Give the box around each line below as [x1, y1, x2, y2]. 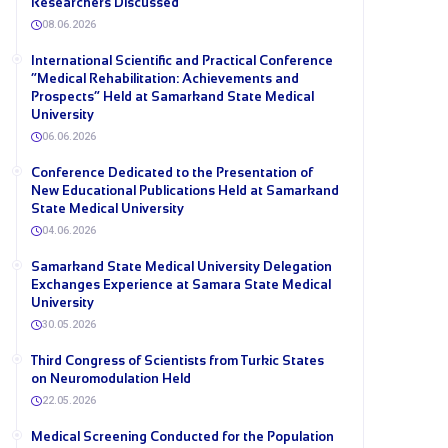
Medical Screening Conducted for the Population [31, 429, 334, 444]
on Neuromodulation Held [31, 371, 191, 386]
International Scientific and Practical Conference [31, 53, 333, 68]
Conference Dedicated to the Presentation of [31, 165, 313, 180]
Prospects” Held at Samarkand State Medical [31, 89, 314, 104]
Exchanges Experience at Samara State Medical [31, 277, 331, 292]
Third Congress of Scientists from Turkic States [31, 353, 324, 368]
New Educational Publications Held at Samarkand [31, 183, 339, 198]
